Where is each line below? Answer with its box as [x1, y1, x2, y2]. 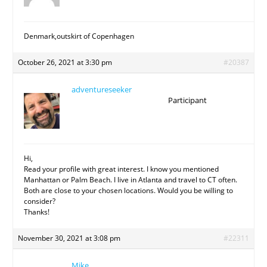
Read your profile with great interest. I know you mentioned [24, 164, 219, 175]
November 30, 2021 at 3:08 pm [18, 233, 121, 244]
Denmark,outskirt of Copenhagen [24, 31, 135, 42]
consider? [24, 196, 56, 207]
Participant [167, 95, 207, 106]
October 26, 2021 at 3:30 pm [18, 57, 113, 68]
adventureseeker [72, 84, 132, 95]
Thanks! [24, 207, 50, 218]
